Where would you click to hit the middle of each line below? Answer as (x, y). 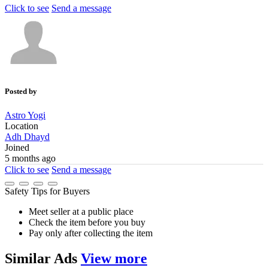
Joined (17, 147)
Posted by (21, 92)
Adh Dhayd (27, 136)
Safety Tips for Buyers (47, 191)
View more (114, 258)
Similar (29, 258)
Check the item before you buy (87, 222)
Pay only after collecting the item (91, 233)
